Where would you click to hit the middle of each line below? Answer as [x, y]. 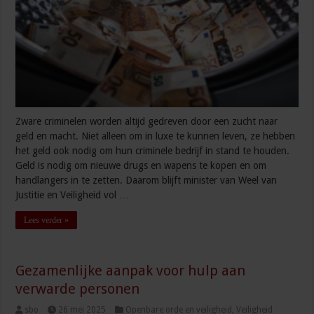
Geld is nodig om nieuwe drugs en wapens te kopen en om [141, 166]
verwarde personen [78, 289]
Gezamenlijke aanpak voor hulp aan [131, 271]
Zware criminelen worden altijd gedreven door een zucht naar [147, 122]
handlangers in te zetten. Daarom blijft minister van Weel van [146, 180]
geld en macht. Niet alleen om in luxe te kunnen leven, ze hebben [156, 136]
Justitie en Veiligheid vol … [73, 195]
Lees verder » [47, 220]
